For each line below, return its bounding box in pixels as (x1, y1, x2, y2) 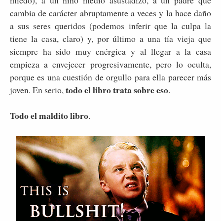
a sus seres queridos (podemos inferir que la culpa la (10, 20, 211, 32)
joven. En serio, (10, 84, 64, 96)
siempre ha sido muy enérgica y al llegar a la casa (10, 45, 211, 58)
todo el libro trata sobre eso (64, 83, 168, 97)
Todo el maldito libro (10, 109, 88, 122)
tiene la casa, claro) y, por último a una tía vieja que (10, 33, 211, 45)
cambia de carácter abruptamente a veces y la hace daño (10, 7, 211, 19)
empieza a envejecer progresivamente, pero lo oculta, (10, 58, 211, 71)
